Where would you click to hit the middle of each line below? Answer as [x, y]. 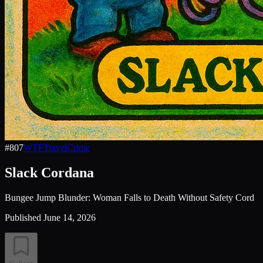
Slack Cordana [49, 172]
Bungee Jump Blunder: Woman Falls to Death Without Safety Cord [129, 197]
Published [23, 217]
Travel [55, 148]
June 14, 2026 [70, 217]
